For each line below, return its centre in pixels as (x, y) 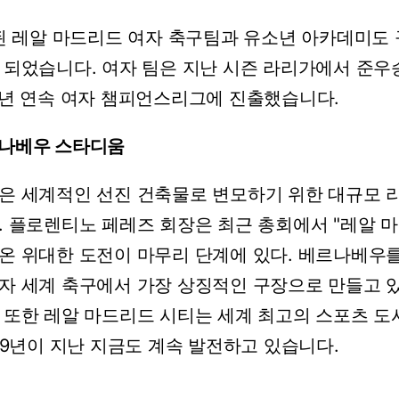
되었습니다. (50, 68)
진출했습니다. (284, 98)
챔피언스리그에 (162, 98)
